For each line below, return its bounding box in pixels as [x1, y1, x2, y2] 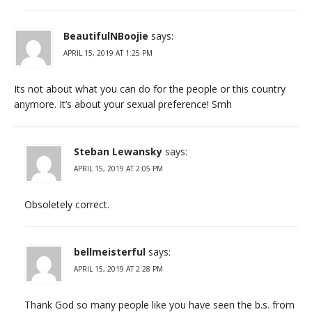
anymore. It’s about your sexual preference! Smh [14, 97, 232, 111]
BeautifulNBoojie [63, 29, 148, 42]
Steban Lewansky [74, 144, 162, 158]
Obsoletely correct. [24, 197, 109, 211]
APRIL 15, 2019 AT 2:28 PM [74, 263, 163, 274]
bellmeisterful [74, 244, 146, 258]
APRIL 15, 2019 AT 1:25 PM [63, 47, 153, 58]
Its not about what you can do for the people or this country [14, 81, 286, 95]
